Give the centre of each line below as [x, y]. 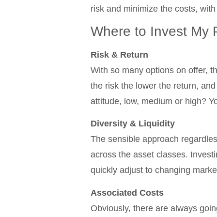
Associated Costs [127, 193]
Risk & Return [119, 54]
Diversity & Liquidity [133, 124]
